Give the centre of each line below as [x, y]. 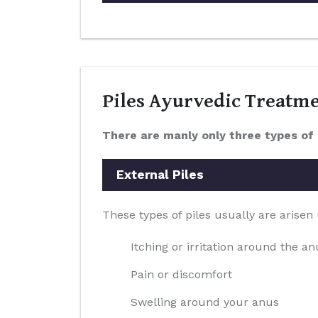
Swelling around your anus [205, 302]
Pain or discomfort [181, 274]
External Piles [160, 175]
